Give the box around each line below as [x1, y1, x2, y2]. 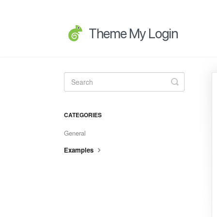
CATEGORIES [64, 110, 102, 119]
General [64, 128, 86, 138]
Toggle [174, 75, 201, 88]
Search [174, 83, 202, 95]
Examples [64, 145, 95, 155]
